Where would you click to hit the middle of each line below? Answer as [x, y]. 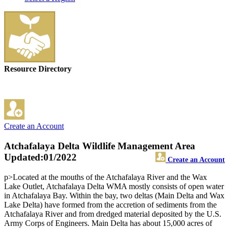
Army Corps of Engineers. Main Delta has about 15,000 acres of [108, 223]
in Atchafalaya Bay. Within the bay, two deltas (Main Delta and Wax [114, 195]
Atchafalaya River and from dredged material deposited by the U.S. [113, 214]
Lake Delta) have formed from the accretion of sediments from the [110, 204]
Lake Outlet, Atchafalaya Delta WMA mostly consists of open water [114, 186]
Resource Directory [38, 69]
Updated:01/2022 [40, 157]
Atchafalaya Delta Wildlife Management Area [100, 146]
